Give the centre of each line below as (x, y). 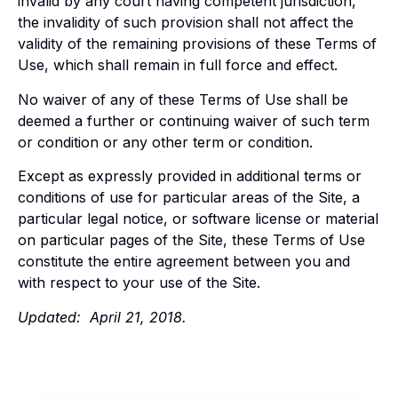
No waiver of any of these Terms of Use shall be (183, 99)
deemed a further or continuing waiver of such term (194, 120)
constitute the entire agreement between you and (186, 262)
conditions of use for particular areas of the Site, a (189, 198)
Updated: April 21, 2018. (102, 317)
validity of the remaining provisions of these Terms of (197, 44)
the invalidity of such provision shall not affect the (186, 23)
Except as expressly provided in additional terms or (190, 176)
